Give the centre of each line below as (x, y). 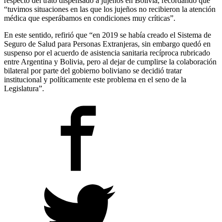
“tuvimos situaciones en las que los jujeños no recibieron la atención (110, 9)
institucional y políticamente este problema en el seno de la (95, 79)
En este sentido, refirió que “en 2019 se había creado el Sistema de (108, 35)
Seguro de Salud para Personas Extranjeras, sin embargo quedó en (107, 44)
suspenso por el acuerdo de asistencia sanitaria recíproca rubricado (107, 53)
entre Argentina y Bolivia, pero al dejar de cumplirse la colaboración (110, 61)
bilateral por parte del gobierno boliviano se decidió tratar (93, 70)
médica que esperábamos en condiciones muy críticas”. (90, 18)
